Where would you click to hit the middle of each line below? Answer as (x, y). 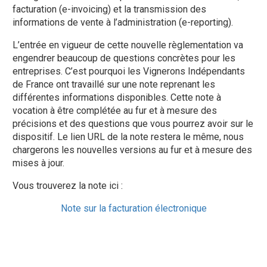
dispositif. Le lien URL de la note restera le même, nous (128, 137)
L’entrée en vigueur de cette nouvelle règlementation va (128, 45)
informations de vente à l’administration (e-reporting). (123, 22)
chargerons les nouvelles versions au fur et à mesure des (133, 150)
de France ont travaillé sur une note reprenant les (114, 84)
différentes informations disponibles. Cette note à (117, 97)
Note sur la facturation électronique (133, 208)
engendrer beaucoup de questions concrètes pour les (124, 58)
